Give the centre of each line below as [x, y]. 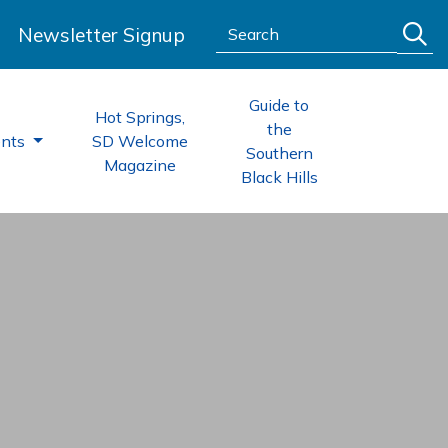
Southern [279, 153]
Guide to [279, 105]
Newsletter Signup [101, 34]
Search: [242, 26]
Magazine [139, 165]
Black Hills [279, 177]
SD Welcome [139, 141]
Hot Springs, [139, 117]
